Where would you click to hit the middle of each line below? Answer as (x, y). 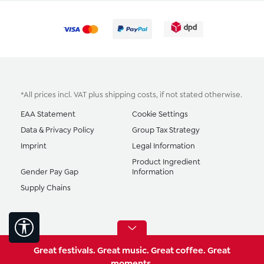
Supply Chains (46, 188)
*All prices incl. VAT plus (63, 95)
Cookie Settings (160, 114)
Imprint (34, 146)
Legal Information (164, 146)
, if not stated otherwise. (199, 95)
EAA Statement (48, 114)
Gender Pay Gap (49, 172)
